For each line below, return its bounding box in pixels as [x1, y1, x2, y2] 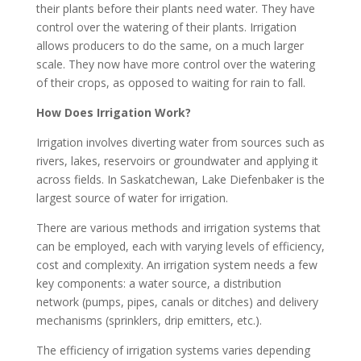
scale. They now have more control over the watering [35, 56, 315, 72]
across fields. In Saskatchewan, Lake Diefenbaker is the [35, 172, 325, 187]
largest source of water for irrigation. [35, 190, 228, 205]
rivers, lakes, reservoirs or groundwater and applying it [35, 153, 318, 168]
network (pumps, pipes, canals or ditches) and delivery [35, 294, 318, 309]
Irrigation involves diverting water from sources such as [35, 135, 325, 150]
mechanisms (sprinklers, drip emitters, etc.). [35, 313, 262, 328]
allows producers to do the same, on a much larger [35, 38, 304, 53]
